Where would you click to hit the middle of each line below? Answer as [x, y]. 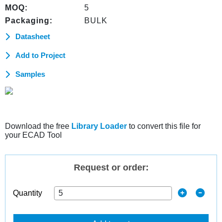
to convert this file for [164, 126]
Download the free [38, 126]
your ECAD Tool [33, 135]
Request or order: [111, 167]
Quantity [28, 193]
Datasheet [33, 36]
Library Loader [99, 126]
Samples [30, 74]
